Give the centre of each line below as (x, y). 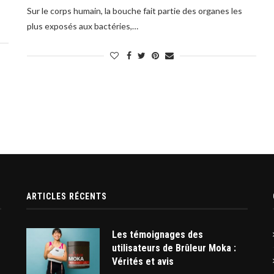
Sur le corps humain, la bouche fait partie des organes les (135, 11)
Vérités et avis (143, 262)
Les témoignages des (157, 235)
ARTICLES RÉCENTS (66, 197)
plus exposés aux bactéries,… (83, 26)
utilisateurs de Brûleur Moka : (174, 248)
